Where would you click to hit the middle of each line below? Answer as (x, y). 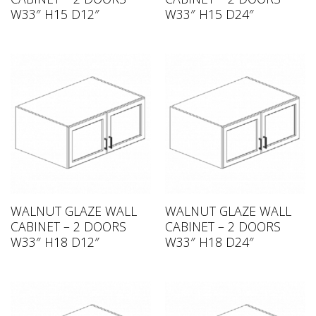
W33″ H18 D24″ (209, 242)
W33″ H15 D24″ (209, 14)
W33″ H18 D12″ (55, 242)
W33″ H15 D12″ (55, 14)
